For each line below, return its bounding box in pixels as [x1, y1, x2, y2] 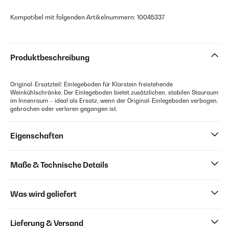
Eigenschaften [10, 131, 63, 140]
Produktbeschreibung [10, 53, 89, 62]
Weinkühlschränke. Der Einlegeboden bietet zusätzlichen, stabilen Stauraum [10, 89, 218, 96]
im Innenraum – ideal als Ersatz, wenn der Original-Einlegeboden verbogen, [10, 97, 218, 104]
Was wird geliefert [10, 190, 77, 198]
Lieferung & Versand [10, 219, 83, 227]
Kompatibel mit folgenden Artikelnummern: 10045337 [10, 13, 165, 21]
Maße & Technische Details [10, 161, 108, 169]
